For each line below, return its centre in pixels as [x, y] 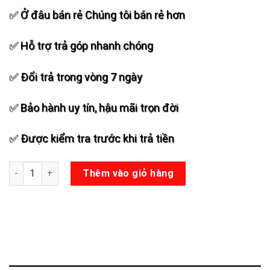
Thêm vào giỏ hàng [128, 173]
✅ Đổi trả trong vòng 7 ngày [76, 77]
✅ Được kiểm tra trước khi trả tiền [92, 139]
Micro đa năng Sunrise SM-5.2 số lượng [93, 168]
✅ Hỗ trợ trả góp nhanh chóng [81, 46]
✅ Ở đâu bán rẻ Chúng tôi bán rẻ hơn [97, 14]
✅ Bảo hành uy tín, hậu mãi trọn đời [94, 108]
